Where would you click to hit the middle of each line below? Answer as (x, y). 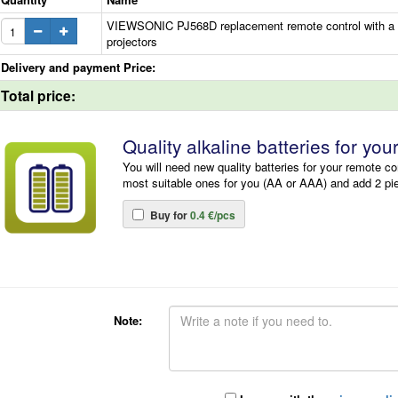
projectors (132, 42)
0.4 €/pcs (211, 215)
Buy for (169, 215)
